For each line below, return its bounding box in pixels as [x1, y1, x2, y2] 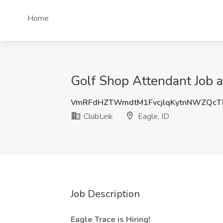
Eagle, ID [136, 111, 169, 122]
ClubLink [82, 111, 113, 122]
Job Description [71, 187, 140, 201]
